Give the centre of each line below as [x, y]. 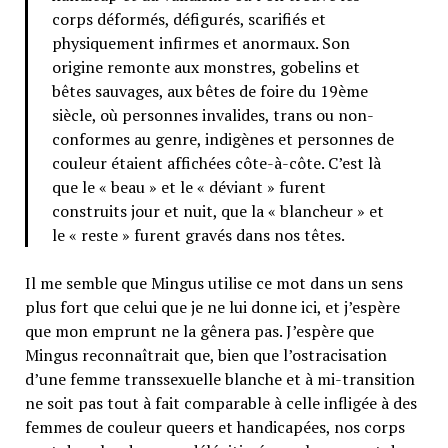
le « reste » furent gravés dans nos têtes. [198, 234]
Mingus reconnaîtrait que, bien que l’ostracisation [205, 354]
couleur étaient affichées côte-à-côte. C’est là [216, 162]
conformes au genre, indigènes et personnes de [222, 138]
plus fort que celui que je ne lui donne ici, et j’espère [212, 306]
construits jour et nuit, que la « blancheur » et [217, 210]
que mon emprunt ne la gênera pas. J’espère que [199, 330]
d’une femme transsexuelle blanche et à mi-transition [219, 378]
